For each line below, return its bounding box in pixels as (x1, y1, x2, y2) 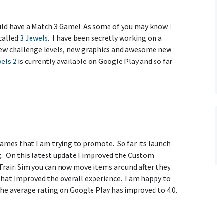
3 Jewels (20, 33, 48, 43)
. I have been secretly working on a (48, 33, 162, 43)
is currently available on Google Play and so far (16, 56, 172, 66)
